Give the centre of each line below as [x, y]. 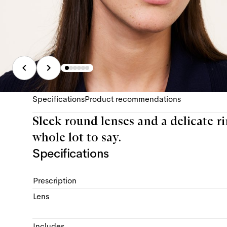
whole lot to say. [77, 137]
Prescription [55, 180]
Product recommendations [133, 99]
